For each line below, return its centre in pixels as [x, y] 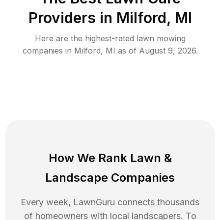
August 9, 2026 [167, 50]
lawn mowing [161, 38]
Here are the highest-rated [85, 38]
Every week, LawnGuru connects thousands [110, 202]
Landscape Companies [110, 177]
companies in [48, 50]
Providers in [70, 17]
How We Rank [89, 158]
